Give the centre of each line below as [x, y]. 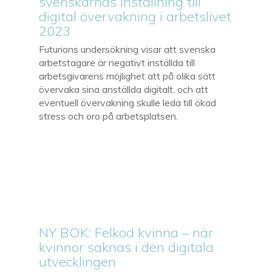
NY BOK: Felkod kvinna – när [126, 232]
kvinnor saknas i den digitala [127, 247]
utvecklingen [78, 261]
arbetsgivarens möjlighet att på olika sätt [127, 76]
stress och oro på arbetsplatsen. [109, 116]
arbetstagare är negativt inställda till [117, 62]
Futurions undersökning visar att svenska [127, 49]
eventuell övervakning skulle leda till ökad [128, 102]
